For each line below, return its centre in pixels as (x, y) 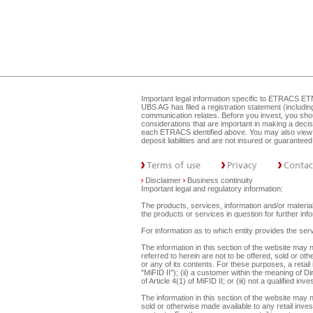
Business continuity (220, 180)
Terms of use (174, 165)
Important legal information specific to (205, 99)
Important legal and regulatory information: (212, 189)
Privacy (242, 165)
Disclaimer (163, 180)
